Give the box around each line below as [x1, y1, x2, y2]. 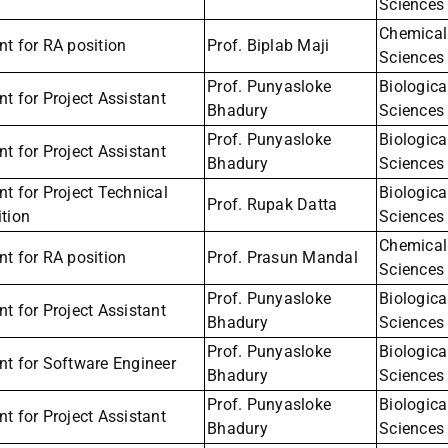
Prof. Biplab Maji [207, 36, 330, 56]
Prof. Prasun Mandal [207, 248, 358, 268]
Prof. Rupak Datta [207, 195, 338, 215]
